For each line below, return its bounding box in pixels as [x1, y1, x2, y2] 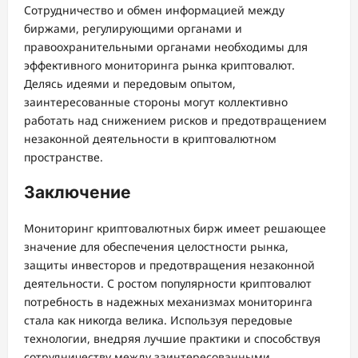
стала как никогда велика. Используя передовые [24, 312, 292, 328]
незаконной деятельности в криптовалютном [24, 130, 276, 146]
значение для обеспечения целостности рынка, [24, 238, 288, 254]
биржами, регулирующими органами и [24, 20, 242, 36]
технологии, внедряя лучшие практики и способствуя [24, 330, 320, 346]
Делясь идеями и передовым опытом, [24, 75, 236, 91]
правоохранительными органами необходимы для [24, 38, 308, 54]
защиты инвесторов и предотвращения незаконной [24, 257, 315, 272]
